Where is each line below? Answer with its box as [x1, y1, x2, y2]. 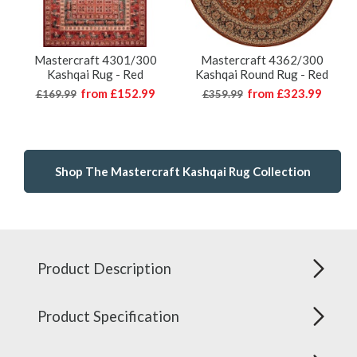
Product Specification [37, 308, 179, 326]
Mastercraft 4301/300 [33, 53, 157, 68]
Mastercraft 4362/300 [200, 53, 324, 68]
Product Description [37, 260, 171, 278]
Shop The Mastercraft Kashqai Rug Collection [54, 164, 311, 179]
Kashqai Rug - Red [47, 67, 143, 82]
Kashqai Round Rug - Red [195, 67, 328, 82]
